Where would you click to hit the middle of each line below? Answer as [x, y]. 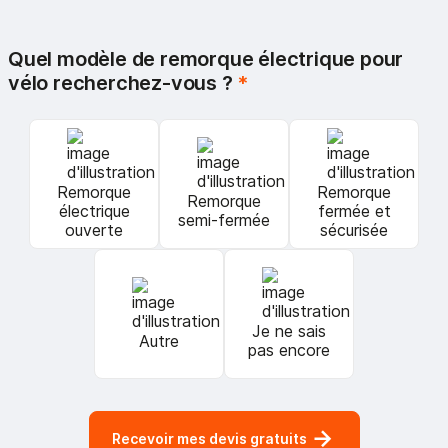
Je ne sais [289, 331]
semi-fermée [224, 220]
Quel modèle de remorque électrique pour [206, 58]
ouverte [94, 229]
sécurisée [354, 229]
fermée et [354, 210]
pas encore [289, 350]
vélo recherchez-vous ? [123, 82]
